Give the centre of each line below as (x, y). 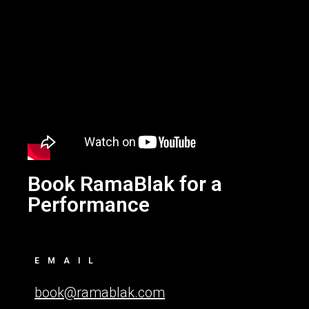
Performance (89, 205)
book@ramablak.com (100, 292)
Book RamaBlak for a (125, 184)
